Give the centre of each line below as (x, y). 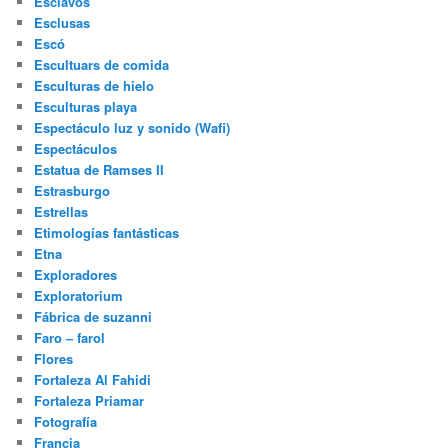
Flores (54, 359)
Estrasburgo (72, 191)
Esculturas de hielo (94, 86)
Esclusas (62, 23)
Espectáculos (76, 149)
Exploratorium (79, 296)
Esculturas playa (86, 107)
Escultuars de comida (102, 65)
